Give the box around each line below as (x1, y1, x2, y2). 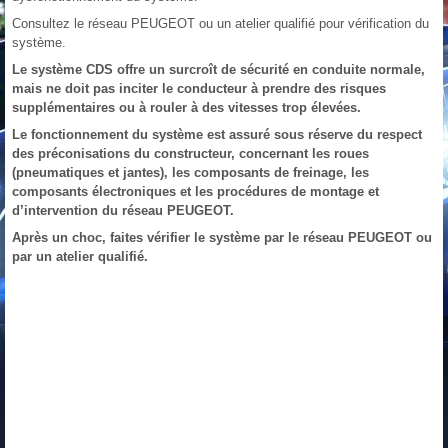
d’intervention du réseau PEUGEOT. (12, 202, 234, 218)
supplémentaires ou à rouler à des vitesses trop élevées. (12, 99, 361, 115)
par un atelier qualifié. (12, 248, 148, 264)
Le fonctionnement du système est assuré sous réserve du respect (12, 126, 422, 142)
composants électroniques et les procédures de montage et (12, 183, 379, 199)
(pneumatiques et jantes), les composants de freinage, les (12, 164, 369, 180)
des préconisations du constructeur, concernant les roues (12, 145, 369, 161)
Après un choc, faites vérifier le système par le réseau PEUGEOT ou (12, 229, 432, 245)
